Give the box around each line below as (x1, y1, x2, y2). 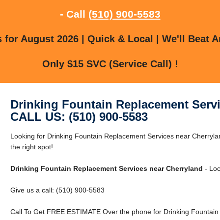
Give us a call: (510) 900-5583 (10, 186, 105, 194)
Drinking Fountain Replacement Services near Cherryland (10, 164, 203, 172)
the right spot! (10, 142, 53, 151)
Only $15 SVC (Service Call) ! (42, 58, 178, 69)
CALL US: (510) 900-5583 (10, 110, 148, 123)
